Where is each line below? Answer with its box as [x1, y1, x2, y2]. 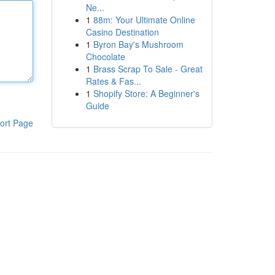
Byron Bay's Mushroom [93, 38, 184, 50]
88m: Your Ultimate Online [93, 14, 195, 26]
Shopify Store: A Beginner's [93, 87, 199, 99]
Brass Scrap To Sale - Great [93, 63, 203, 75]
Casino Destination [85, 26, 159, 38]
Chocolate [85, 50, 125, 63]
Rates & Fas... [85, 75, 141, 87]
